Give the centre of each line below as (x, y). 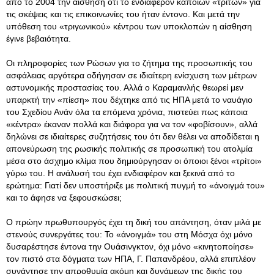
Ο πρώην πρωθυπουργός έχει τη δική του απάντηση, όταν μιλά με (134, 222)
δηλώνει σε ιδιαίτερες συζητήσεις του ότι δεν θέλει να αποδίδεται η (133, 136)
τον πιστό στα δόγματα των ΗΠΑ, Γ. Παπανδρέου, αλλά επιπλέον (131, 259)
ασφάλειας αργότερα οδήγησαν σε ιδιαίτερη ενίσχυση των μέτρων (131, 75)
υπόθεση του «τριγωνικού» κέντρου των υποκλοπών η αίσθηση (129, 26)
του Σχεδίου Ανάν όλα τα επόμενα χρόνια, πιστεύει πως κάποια (127, 112)
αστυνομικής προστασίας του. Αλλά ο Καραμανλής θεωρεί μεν (125, 87)
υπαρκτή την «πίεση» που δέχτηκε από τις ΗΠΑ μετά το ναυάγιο (129, 100)
